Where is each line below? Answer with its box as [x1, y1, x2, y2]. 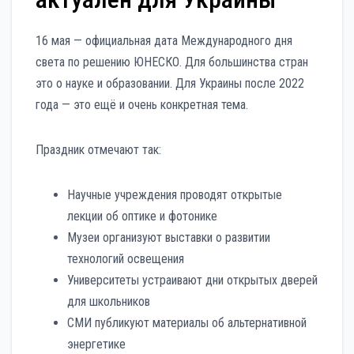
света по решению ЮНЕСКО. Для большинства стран [36, 55, 308, 70]
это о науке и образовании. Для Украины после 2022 [36, 76, 304, 92]
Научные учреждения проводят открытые [67, 187, 282, 203]
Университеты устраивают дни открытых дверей [67, 273, 318, 288]
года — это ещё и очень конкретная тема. [36, 97, 248, 113]
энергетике [67, 337, 126, 352]
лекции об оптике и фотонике [67, 209, 217, 224]
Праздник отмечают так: [36, 142, 161, 158]
